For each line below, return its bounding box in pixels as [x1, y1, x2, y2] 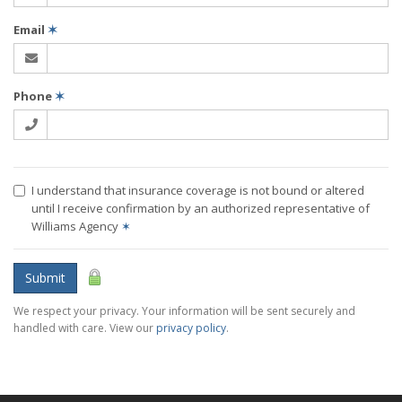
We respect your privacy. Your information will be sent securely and [13, 303, 355, 319]
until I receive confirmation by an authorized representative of [31, 200, 370, 216]
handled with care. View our [13, 320, 156, 336]
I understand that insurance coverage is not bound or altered [31, 182, 364, 198]
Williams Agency [31, 218, 121, 234]
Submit [25, 269, 66, 286]
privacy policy [156, 320, 226, 336]
